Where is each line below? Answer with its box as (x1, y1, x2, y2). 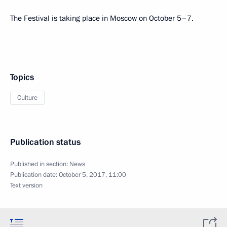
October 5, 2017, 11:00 (59, 170, 126, 179)
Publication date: (10, 170, 59, 179)
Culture (17, 93, 37, 102)
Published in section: (10, 159, 69, 169)
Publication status (10, 136, 81, 148)
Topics (10, 71, 34, 83)
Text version (10, 180, 43, 190)
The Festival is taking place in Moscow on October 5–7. (10, 13, 194, 23)
